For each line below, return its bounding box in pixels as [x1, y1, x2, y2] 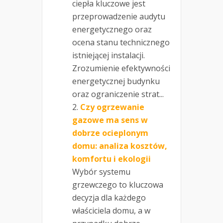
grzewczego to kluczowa [72, 179, 163, 190]
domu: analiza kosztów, [72, 140, 167, 151]
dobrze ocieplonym [72, 127, 148, 138]
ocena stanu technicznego [72, 36, 170, 48]
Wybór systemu [72, 166, 130, 177]
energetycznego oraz [72, 23, 152, 35]
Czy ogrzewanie [80, 101, 144, 112]
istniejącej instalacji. [72, 49, 145, 61]
